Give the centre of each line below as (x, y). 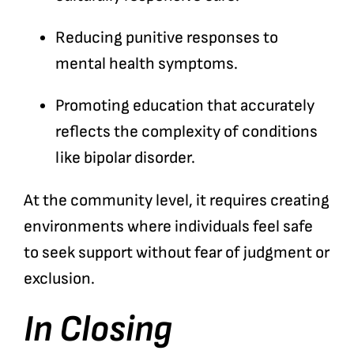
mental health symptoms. (146, 63)
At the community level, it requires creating (176, 200)
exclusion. (59, 278)
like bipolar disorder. (125, 157)
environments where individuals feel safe (168, 226)
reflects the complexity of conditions (186, 131)
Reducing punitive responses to (166, 37)
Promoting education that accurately (185, 105)
